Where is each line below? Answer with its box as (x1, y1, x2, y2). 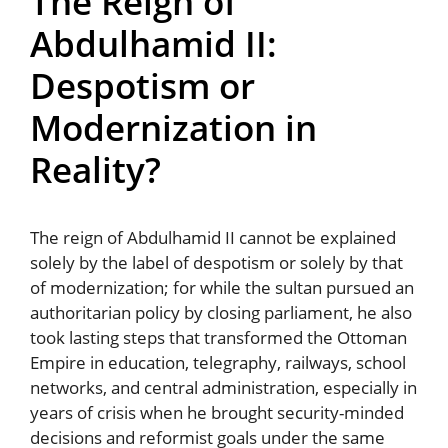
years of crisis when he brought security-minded (30, 401, 404, 425)
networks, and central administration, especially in (30, 376, 417, 400)
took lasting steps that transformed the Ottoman (30, 326, 407, 350)
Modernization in (30, 104, 317, 152)
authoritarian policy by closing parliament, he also (30, 301, 412, 325)
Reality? (30, 146, 161, 194)
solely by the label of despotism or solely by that (30, 251, 403, 275)
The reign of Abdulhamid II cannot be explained (30, 226, 396, 250)
